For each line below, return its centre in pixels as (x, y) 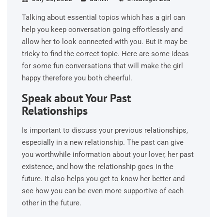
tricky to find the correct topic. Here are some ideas (105, 54)
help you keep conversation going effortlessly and (102, 30)
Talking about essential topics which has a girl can (103, 17)
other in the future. (52, 203)
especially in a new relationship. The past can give (103, 142)
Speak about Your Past (76, 98)
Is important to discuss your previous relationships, (105, 130)
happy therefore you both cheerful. (77, 78)
